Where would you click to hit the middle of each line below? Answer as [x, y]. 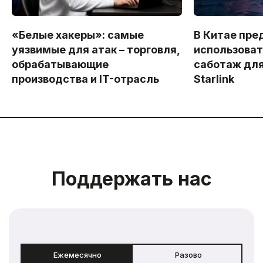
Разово [188, 255]
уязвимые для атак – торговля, [96, 50]
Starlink [214, 79]
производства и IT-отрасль [85, 79]
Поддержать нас [131, 179]
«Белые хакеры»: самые [78, 35]
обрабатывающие [60, 65]
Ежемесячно [77, 255]
